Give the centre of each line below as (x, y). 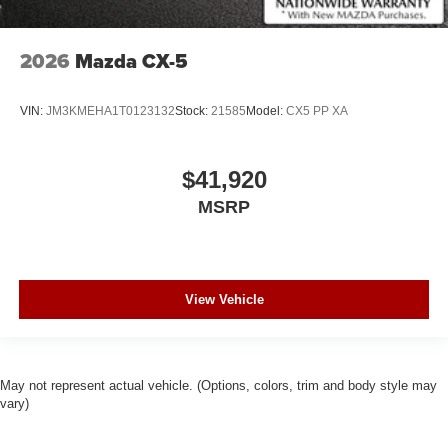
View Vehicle (224, 299)
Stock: (193, 110)
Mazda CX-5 (131, 61)
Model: (266, 110)
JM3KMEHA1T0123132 (110, 110)
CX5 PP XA (317, 110)
